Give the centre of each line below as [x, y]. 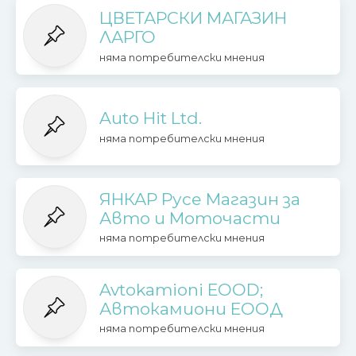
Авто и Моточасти [190, 219]
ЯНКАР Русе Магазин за [199, 199]
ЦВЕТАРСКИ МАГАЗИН [193, 18]
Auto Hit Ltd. [150, 118]
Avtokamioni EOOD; [181, 289]
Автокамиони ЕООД [191, 308]
